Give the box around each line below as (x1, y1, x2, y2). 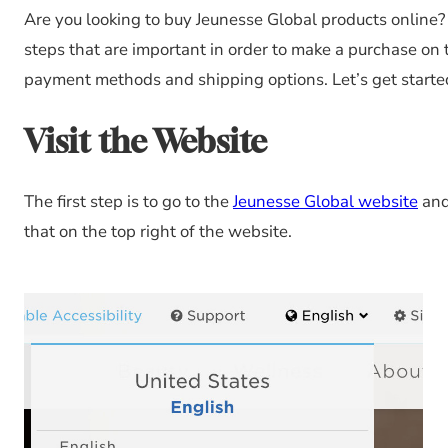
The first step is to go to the (24, 189, 233, 213)
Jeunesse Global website (233, 189, 418, 213)
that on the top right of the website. (24, 219, 292, 243)
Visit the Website (24, 121, 267, 160)
